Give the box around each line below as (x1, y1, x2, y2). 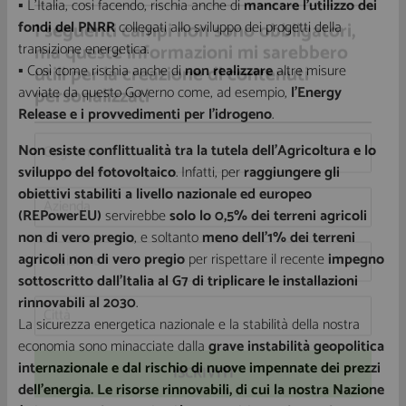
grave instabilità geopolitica (208, 334, 384, 360)
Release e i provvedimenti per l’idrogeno (18, 102, 272, 128)
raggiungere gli (244, 160, 340, 186)
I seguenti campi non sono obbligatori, (34, 55, 355, 87)
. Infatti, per (176, 160, 244, 186)
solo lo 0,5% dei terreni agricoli (169, 204, 367, 229)
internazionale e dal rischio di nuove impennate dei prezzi (18, 356, 381, 382)
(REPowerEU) (18, 204, 101, 229)
